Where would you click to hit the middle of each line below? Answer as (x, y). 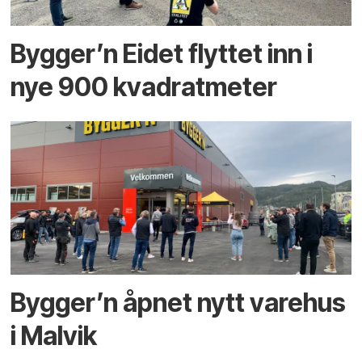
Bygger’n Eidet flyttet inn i (162, 53)
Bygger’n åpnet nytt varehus (179, 303)
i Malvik (54, 336)
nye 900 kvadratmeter (144, 86)
